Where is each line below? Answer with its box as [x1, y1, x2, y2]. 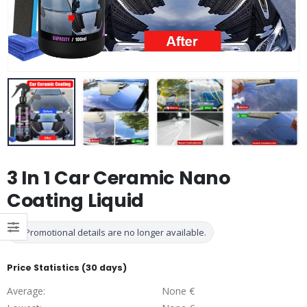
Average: [7, 284, 45, 298]
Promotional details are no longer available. [23, 225, 206, 238]
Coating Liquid [7, 188, 145, 214]
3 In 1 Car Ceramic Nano [7, 165, 230, 191]
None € [161, 284, 195, 298]
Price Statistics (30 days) [7, 261, 127, 273]
